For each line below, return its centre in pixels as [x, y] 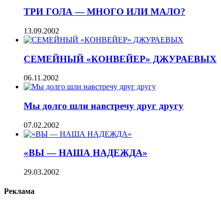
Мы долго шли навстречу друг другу [104, 106]
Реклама [19, 191]
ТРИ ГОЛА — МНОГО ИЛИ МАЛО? [105, 12]
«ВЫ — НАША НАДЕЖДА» [86, 153]
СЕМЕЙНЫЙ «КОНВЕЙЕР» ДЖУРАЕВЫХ [120, 59]
